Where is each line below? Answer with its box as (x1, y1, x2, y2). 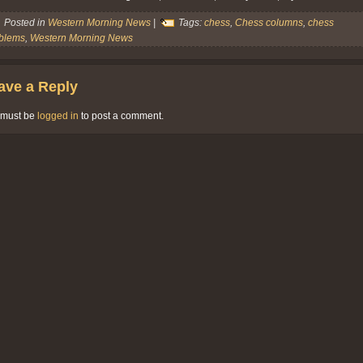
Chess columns (235, 16, 303, 28)
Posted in (2, 16, 48, 28)
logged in (37, 109, 79, 122)
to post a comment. (79, 109, 164, 122)
